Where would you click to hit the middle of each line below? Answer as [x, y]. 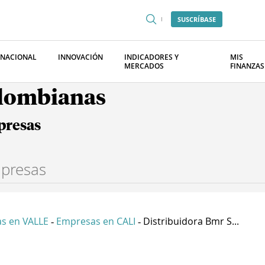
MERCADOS [144, 66]
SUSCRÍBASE [197, 19]
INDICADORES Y [151, 57]
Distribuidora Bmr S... [191, 221]
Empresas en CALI [96, 221]
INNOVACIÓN [80, 57]
